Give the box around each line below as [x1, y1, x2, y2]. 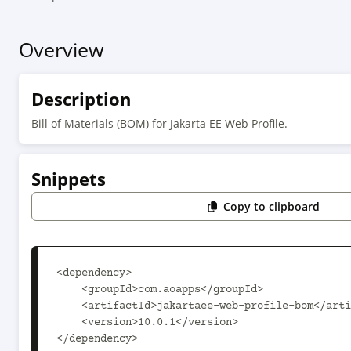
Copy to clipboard [223, 199, 320, 214]
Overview [19, 36, 103, 63]
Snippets [31, 167, 106, 190]
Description [31, 87, 131, 110]
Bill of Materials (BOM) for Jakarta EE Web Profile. [31, 116, 288, 131]
